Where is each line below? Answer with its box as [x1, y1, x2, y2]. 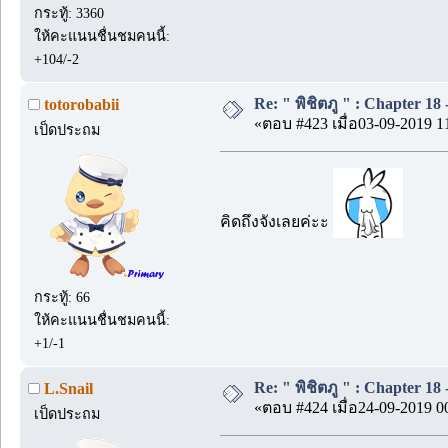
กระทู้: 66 [34, 288, 91, 305]
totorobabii [44, 96, 119, 114]
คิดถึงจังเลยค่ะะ [220, 213, 333, 231]
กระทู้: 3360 [34, 4, 105, 21]
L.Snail [44, 380, 93, 398]
